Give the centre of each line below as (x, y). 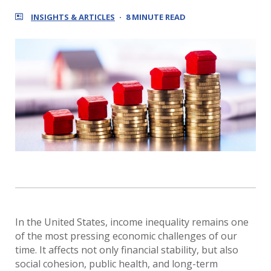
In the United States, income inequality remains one (132, 222)
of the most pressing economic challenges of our (126, 236)
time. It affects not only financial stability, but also (127, 250)
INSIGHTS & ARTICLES (73, 17)
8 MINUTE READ (156, 17)
